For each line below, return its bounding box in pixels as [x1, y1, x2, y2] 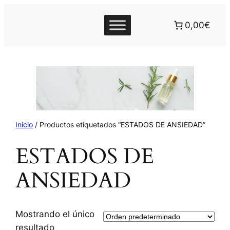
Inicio [15, 120, 33, 129]
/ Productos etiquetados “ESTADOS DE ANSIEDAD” [33, 120, 206, 129]
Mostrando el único [15, 208, 95, 219]
